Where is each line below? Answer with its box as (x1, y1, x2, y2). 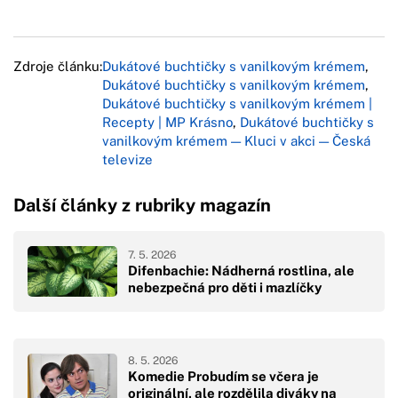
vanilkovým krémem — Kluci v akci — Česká (102, 132, 370, 148)
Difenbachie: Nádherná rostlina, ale (128, 262, 354, 278)
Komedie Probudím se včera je (128, 369, 319, 385)
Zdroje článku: (13, 58, 102, 74)
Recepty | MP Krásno (102, 114, 233, 130)
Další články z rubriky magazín (13, 194, 271, 216)
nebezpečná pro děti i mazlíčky (128, 279, 322, 295)
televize (102, 151, 153, 167)
